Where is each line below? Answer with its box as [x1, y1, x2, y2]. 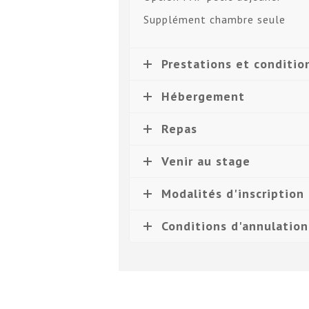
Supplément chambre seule [143, 12, 286, 26]
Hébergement [161, 88, 245, 104]
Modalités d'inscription [161, 185, 304, 201]
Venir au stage [161, 152, 250, 169]
